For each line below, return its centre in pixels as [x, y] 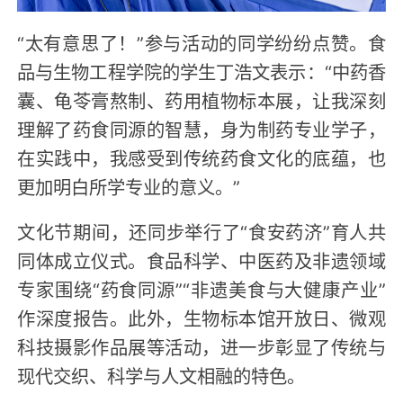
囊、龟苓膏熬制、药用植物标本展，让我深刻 [201, 99]
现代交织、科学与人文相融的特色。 [161, 375]
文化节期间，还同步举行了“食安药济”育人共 [201, 231]
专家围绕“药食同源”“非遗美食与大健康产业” [201, 288]
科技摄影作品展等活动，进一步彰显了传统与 [201, 346]
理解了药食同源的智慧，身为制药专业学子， [201, 128]
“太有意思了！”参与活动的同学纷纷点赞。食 [201, 42]
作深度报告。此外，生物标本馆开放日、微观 [201, 317]
